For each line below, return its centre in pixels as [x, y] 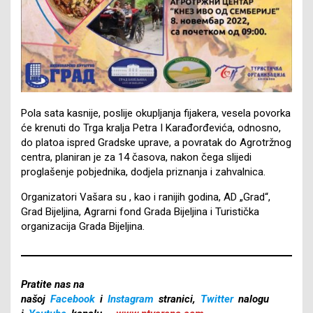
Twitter [217, 299]
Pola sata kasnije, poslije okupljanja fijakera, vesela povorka [156, 113]
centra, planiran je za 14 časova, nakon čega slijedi [136, 157]
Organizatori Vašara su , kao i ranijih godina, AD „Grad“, [146, 197]
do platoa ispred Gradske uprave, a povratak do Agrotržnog [156, 142]
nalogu [252, 299]
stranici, [177, 299]
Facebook [73, 299]
